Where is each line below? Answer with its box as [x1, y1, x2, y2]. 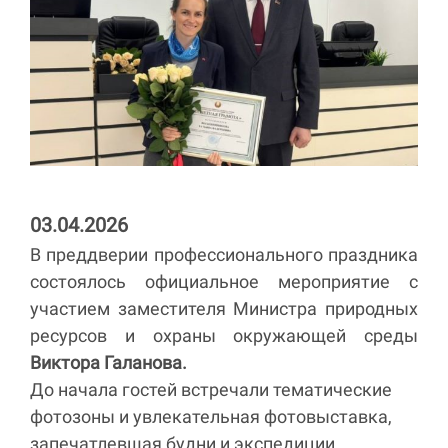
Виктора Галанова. [30, 352, 187, 374]
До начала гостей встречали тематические [30, 379, 392, 401]
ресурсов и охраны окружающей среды [30, 325, 418, 347]
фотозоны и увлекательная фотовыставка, [30, 406, 392, 428]
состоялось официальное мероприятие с [30, 271, 418, 293]
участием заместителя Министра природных [30, 298, 418, 320]
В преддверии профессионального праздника [30, 244, 418, 266]
